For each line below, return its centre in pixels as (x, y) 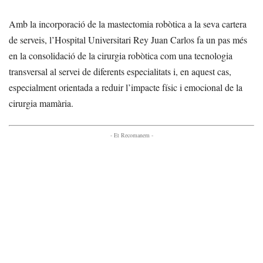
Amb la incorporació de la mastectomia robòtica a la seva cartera (128, 24)
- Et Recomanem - (131, 135)
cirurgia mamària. (41, 103)
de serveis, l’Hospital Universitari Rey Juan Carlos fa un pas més (128, 40)
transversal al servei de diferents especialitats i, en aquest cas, (120, 72)
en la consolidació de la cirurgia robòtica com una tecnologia (121, 56)
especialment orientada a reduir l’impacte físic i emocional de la (126, 87)
